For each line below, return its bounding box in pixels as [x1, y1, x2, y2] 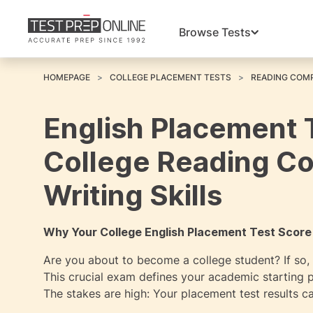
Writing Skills [43, 178, 222, 212]
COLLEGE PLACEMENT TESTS [110, 72, 231, 82]
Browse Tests [179, 25, 251, 40]
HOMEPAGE [43, 72, 90, 82]
